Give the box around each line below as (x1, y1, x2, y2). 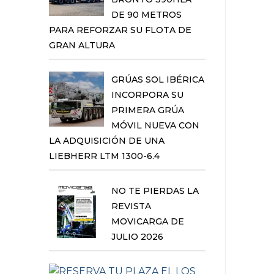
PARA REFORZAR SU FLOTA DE (49, 24, 191, 35)
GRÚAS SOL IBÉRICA (111, 74, 204, 86)
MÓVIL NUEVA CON (111, 120, 199, 131)
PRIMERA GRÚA (111, 105, 184, 116)
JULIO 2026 (111, 231, 163, 242)
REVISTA (111, 200, 151, 212)
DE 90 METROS (111, 9, 182, 20)
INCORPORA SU (111, 89, 183, 101)
